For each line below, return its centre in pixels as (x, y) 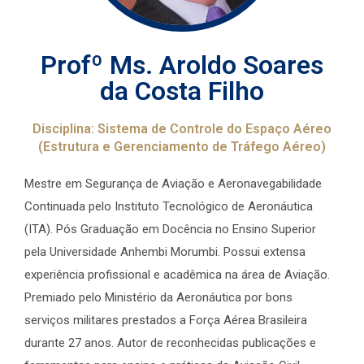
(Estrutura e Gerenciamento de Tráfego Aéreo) (182, 147)
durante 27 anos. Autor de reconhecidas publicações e (170, 343)
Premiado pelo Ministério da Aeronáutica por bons (158, 298)
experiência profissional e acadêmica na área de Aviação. (177, 275)
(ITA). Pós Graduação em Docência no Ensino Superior (170, 230)
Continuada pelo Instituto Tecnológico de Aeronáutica (169, 207)
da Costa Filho (182, 91)
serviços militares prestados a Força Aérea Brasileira (166, 321)
